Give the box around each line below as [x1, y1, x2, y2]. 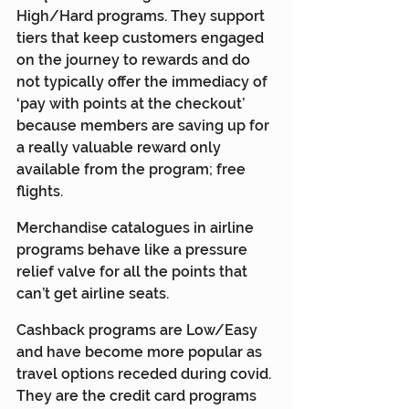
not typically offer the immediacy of [16, 72, 271, 90]
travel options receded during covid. [16, 364, 275, 383]
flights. [16, 182, 63, 200]
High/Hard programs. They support [16, 6, 268, 25]
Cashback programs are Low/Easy [16, 320, 261, 339]
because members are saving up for [16, 116, 273, 134]
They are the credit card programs [16, 386, 260, 404]
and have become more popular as [16, 342, 266, 361]
